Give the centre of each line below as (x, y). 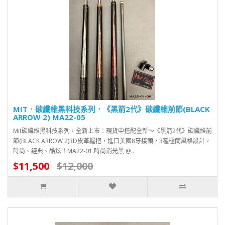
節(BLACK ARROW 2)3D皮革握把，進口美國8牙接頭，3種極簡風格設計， (112, 141)
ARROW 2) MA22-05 (49, 117)
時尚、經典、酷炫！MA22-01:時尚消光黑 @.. (74, 151)
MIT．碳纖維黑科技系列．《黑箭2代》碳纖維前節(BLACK (111, 109)
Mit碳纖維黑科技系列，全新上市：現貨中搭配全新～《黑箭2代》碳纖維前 (113, 131)
